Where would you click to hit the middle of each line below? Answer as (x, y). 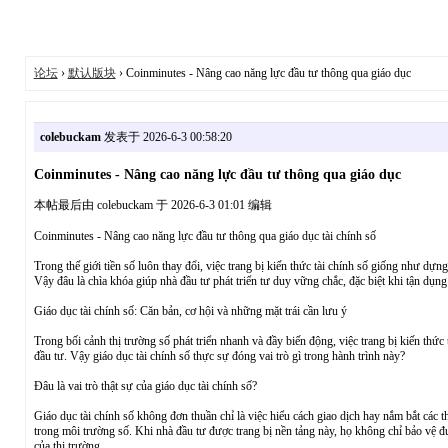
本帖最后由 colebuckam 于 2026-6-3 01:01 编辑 (152, 205)
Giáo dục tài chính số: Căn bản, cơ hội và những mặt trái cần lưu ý (190, 311)
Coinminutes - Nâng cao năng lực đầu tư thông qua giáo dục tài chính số (204, 236)
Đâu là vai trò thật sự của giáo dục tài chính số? (145, 386)
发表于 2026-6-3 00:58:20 (166, 136)
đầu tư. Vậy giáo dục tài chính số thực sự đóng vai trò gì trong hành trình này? (219, 356)
